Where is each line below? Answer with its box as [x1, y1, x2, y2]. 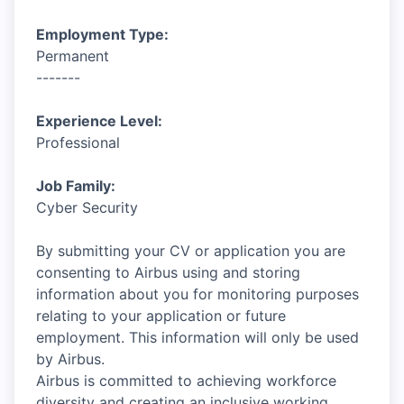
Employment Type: [36, 25, 169, 43]
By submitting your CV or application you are [36, 242, 345, 260]
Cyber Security [36, 198, 138, 216]
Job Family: [36, 177, 115, 195]
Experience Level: [36, 112, 162, 130]
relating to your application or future [36, 307, 286, 325]
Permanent [36, 47, 109, 65]
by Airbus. [36, 350, 105, 368]
